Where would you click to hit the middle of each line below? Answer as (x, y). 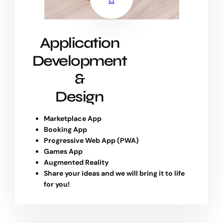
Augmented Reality (77, 163)
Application (79, 43)
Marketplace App (73, 119)
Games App (63, 152)
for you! (57, 184)
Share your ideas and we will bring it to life (114, 173)
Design (79, 97)
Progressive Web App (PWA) (91, 141)
